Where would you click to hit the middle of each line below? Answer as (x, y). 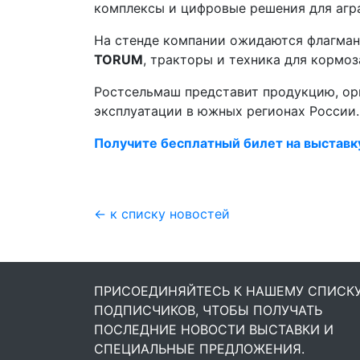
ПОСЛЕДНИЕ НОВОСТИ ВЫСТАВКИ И (214, 329)
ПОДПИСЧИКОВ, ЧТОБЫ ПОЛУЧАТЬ (208, 310)
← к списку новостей (162, 214)
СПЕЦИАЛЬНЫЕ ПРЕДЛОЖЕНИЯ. (199, 349)
